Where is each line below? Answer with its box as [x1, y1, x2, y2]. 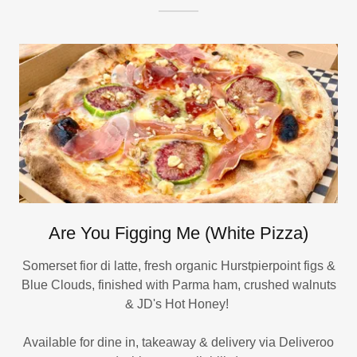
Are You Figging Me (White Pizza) [49, 223, 308, 244]
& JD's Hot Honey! [125, 297, 232, 312]
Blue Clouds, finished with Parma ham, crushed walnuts [21, 278, 336, 292]
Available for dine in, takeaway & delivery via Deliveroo [23, 335, 334, 350]
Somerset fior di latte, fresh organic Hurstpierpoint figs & [22, 259, 335, 273]
